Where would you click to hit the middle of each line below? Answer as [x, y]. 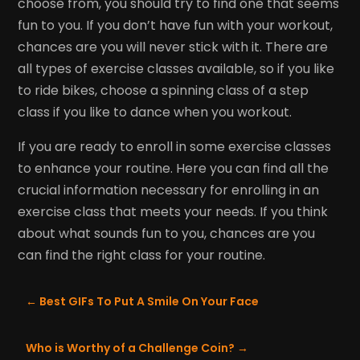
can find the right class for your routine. [142, 255]
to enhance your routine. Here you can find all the [174, 168]
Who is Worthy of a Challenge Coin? [131, 348]
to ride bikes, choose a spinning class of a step [164, 90]
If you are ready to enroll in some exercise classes [175, 146]
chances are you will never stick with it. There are [173, 47]
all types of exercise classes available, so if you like [176, 68]
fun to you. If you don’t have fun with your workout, [176, 25]
